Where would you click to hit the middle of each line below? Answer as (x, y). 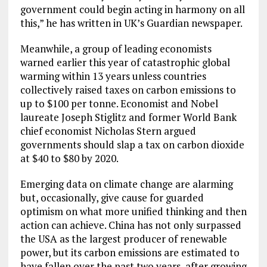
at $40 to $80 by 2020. (69, 158)
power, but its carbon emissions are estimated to (130, 252)
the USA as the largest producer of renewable (123, 239)
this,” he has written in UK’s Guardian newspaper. (131, 23)
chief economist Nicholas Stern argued (108, 131)
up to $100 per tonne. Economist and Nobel (119, 103)
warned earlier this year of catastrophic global (125, 62)
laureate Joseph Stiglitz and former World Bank (128, 117)
